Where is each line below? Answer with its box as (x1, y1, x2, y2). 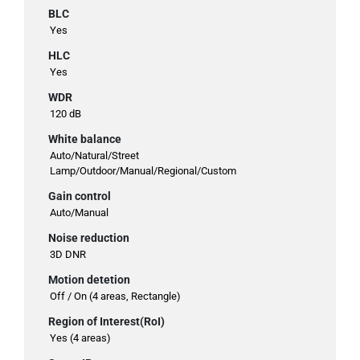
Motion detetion (48, 273, 130, 287)
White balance (48, 133, 121, 146)
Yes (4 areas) (50, 332, 111, 345)
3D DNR (50, 248, 86, 261)
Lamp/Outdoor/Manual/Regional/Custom (50, 165, 236, 178)
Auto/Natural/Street (50, 149, 139, 162)
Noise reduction (48, 231, 129, 245)
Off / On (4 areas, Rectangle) (50, 290, 181, 303)
